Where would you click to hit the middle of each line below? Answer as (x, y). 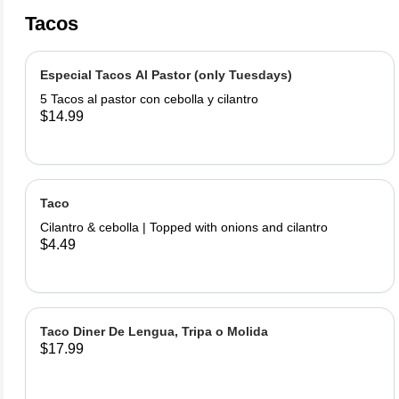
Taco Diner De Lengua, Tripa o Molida (154, 331)
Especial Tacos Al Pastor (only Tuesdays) (166, 75)
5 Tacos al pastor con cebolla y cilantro (149, 99)
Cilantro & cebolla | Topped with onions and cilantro (184, 227)
